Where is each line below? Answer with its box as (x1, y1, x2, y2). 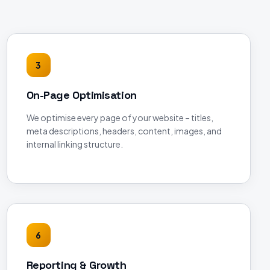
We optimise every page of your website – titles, (26, 112, 213, 123)
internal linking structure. (26, 139, 123, 149)
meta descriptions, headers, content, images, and (26, 125, 222, 136)
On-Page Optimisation (26, 88, 137, 102)
